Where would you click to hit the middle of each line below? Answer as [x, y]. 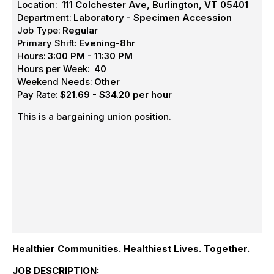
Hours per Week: [54, 69]
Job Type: [39, 31]
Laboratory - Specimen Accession [153, 18]
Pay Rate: [38, 95]
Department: [45, 18]
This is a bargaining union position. [94, 117]
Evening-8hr [107, 43]
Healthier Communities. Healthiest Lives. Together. [131, 249]
